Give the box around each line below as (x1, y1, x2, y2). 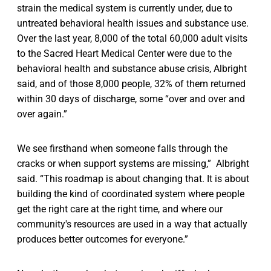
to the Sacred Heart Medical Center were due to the (17, 48, 232, 60)
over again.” (17, 108, 67, 120)
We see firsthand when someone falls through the (17, 143, 227, 155)
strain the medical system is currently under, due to (17, 2, 232, 15)
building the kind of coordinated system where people (17, 188, 244, 200)
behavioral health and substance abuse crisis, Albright (17, 63, 247, 75)
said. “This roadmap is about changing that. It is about (17, 173, 249, 185)
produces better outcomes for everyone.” (17, 233, 188, 246)
